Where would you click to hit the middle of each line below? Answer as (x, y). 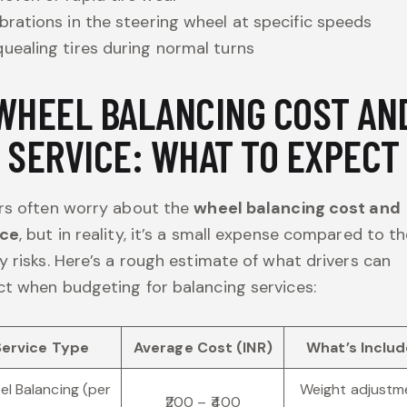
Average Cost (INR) (203, 348)
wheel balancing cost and (297, 208)
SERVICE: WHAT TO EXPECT (203, 155)
